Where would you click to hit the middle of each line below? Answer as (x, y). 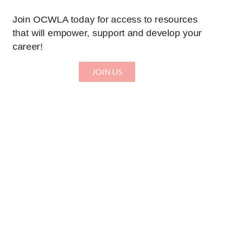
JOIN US (107, 71)
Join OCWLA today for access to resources (105, 19)
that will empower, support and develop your (107, 33)
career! (28, 46)
